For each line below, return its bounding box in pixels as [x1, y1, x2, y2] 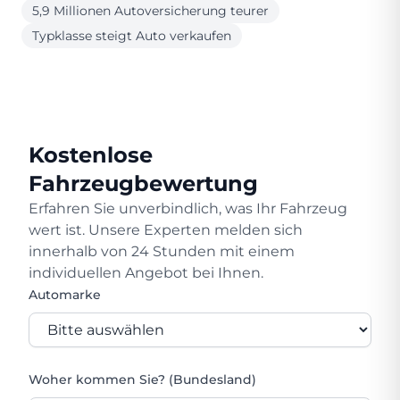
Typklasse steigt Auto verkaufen [32, 27, 231, 44]
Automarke [29, 286, 101, 303]
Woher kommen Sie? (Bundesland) [29, 371, 256, 387]
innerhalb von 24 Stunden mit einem [29, 242, 295, 260]
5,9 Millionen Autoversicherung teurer [32, 2, 269, 19]
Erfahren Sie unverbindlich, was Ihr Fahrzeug [29, 199, 347, 217]
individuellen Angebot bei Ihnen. [29, 263, 263, 281]
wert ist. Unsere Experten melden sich [29, 221, 303, 238]
